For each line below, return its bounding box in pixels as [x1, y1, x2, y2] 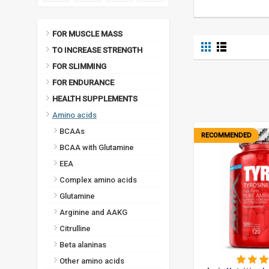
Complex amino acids [52, 175, 137, 185]
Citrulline [52, 224, 91, 234]
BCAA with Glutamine [52, 143, 134, 153]
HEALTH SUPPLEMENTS [52, 94, 138, 104]
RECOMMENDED [201, 131, 252, 139]
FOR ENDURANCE [52, 78, 114, 88]
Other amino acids [52, 256, 124, 266]
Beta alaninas [52, 240, 106, 250]
